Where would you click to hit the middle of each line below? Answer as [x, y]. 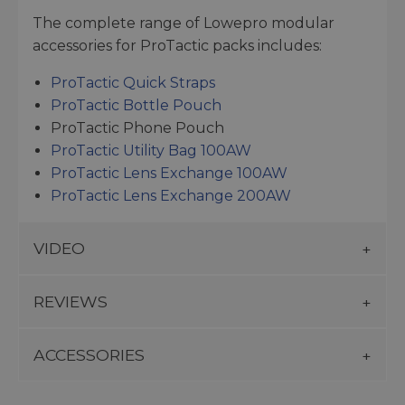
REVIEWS [71, 302]
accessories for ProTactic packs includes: [177, 46]
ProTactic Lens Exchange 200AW [171, 196]
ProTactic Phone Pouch [137, 128]
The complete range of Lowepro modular [184, 24]
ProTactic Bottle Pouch [136, 106]
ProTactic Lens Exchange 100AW [169, 174]
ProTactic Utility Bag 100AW [151, 151]
